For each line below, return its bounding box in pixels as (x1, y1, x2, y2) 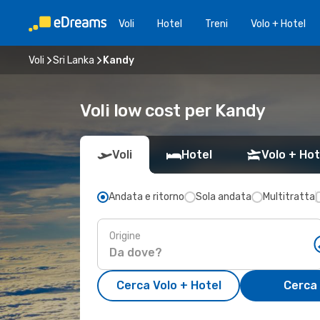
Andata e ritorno (109, 191, 184, 203)
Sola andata (196, 191, 251, 203)
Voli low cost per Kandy (80, 101, 266, 121)
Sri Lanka (53, 54, 94, 66)
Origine (109, 229, 141, 242)
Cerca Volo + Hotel (116, 279, 221, 292)
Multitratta (263, 191, 315, 203)
